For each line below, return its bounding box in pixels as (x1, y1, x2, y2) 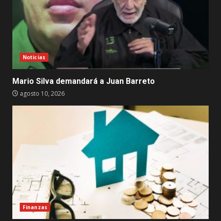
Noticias (23, 53, 45, 61)
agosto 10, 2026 (18, 89, 65, 98)
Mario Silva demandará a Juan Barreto (12, 76, 155, 86)
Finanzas (23, 203, 47, 211)
